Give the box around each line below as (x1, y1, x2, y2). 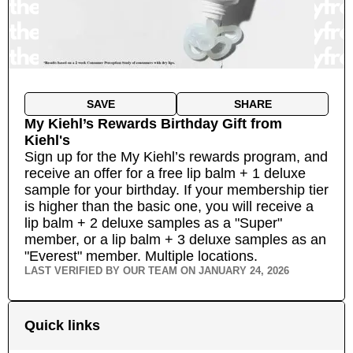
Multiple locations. (141, 248, 258, 264)
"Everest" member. (24, 248, 141, 264)
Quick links (24, 318, 100, 333)
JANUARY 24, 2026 (199, 265, 289, 277)
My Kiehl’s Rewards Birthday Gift (24, 116, 247, 132)
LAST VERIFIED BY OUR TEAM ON (24, 265, 199, 277)
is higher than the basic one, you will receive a (24, 199, 314, 214)
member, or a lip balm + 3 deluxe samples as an (24, 232, 326, 247)
